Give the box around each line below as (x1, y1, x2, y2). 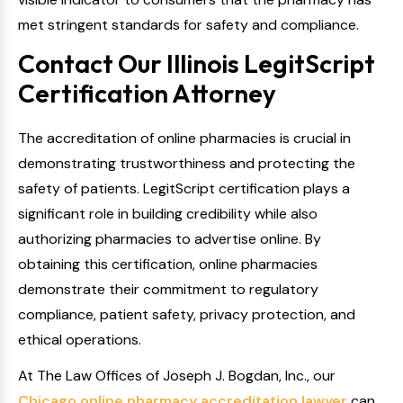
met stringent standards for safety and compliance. (18, 15, 359, 34)
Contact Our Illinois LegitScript (18, 48, 375, 79)
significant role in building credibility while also (18, 204, 318, 223)
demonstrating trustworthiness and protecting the (18, 154, 355, 173)
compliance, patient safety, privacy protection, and (18, 305, 355, 324)
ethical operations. (18, 330, 141, 349)
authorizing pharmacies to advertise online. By (18, 229, 321, 248)
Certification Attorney (18, 77, 276, 109)
